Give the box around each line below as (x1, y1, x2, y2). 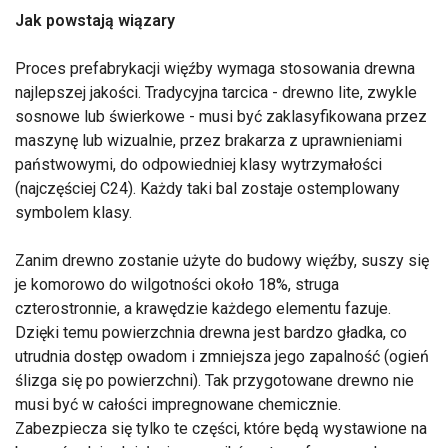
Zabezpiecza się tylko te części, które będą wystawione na (15, 418, 427, 438)
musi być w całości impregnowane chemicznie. (15, 394, 341, 414)
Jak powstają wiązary (15, 10, 175, 30)
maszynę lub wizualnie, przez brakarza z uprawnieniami (15, 130, 402, 150)
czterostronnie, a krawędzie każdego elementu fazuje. (15, 298, 391, 318)
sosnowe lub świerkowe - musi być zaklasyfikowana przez (15, 106, 427, 126)
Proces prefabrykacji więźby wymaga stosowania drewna (15, 58, 415, 78)
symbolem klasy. (15, 202, 132, 222)
